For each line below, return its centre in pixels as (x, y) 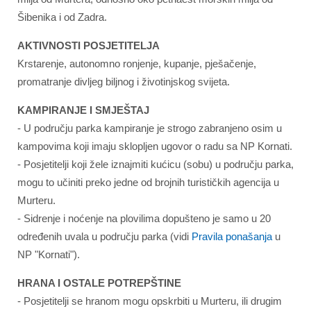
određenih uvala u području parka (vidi (104, 236)
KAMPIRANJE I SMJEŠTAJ (83, 110)
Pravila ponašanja (233, 236)
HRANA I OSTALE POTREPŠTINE (99, 283)
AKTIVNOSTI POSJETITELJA (89, 45)
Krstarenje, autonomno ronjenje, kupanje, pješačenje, (137, 64)
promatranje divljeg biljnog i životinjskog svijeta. (124, 82)
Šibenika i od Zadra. (62, 17)
